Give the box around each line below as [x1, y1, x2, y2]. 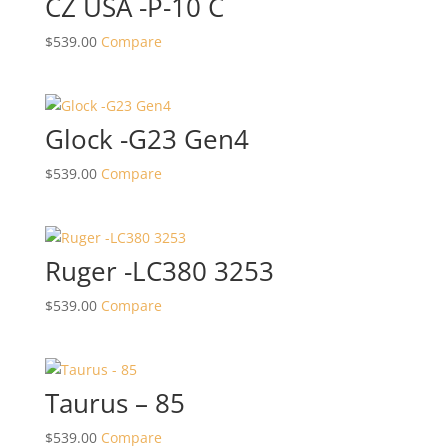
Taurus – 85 [44, 385, 185, 422]
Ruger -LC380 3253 [44, 253, 274, 290]
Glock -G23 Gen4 [44, 121, 249, 158]
